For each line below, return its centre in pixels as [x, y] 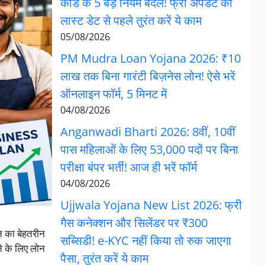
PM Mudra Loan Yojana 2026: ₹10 [150, 58]
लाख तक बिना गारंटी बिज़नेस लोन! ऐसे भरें [148, 76]
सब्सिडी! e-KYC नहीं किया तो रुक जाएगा [146, 240]
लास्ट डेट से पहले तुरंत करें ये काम [131, 20]
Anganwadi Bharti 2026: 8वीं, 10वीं [148, 132]
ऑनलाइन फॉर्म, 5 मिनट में [113, 94]
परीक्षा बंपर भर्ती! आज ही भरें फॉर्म [128, 167]
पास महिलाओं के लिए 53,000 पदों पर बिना [149, 149]
